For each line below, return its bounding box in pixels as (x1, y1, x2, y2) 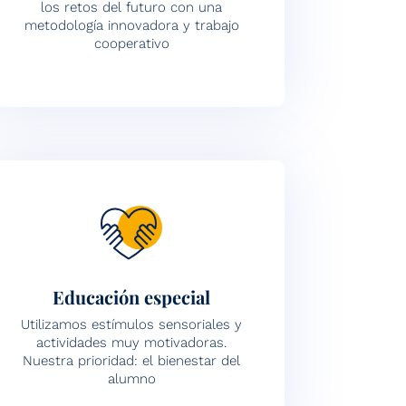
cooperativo (93, 34, 169, 52)
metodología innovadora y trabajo (24, 16, 239, 34)
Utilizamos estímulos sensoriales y (21, 315, 243, 333)
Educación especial (53, 284, 211, 309)
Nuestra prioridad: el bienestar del (23, 352, 241, 369)
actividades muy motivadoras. (36, 333, 227, 351)
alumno (107, 370, 156, 387)
